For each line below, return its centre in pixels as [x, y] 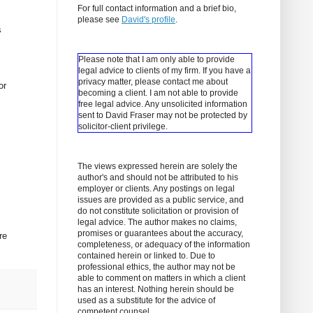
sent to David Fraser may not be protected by [163, 116]
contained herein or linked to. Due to [146, 256]
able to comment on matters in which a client [161, 278]
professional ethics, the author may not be [156, 267]
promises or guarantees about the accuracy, [160, 234]
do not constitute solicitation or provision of [158, 211]
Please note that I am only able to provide [156, 60]
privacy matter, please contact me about [153, 82]
